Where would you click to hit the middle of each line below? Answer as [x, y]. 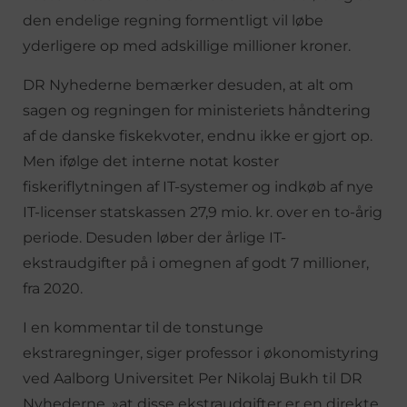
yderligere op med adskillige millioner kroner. [187, 45]
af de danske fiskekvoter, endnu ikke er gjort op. [198, 135]
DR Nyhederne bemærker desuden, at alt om [188, 84]
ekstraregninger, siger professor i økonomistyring [201, 352]
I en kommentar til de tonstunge [143, 327]
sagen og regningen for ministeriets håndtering [197, 110]
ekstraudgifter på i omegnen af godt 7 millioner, [196, 263]
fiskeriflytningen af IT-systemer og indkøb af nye [198, 186]
